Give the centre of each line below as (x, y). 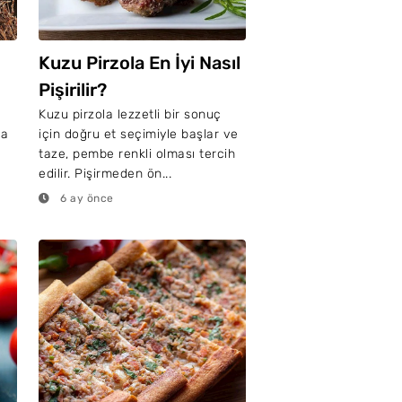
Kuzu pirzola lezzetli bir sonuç (130, 114)
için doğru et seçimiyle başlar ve (139, 134)
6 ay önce (85, 198)
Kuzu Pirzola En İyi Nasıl (140, 63)
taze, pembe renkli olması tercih (137, 154)
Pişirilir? (73, 90)
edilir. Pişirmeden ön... (105, 174)
